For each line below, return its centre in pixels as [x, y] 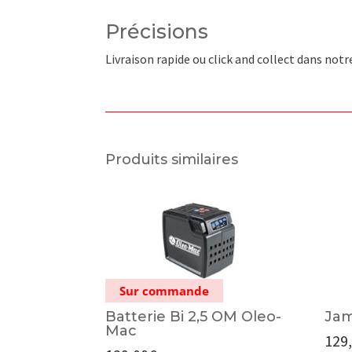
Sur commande [165, 291]
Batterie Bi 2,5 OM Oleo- [194, 317]
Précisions [157, 31]
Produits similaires [172, 160]
